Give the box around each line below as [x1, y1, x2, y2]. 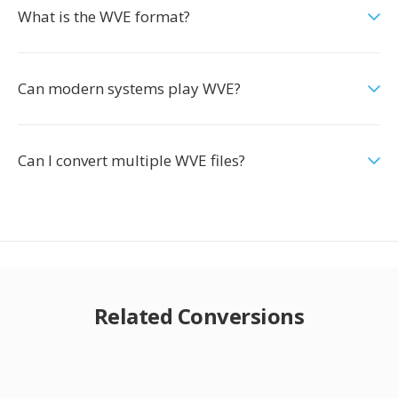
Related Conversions [93, 301, 305, 330]
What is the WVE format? [18, 6, 190, 27]
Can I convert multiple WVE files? [18, 150, 245, 171]
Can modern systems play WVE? [18, 78, 241, 99]
